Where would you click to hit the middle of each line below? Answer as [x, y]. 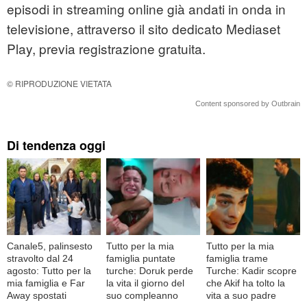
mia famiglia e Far [46, 283]
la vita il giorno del [146, 283]
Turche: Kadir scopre [251, 270]
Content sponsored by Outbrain [248, 104]
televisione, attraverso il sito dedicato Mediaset [144, 29]
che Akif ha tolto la [245, 283]
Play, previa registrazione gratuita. [106, 49]
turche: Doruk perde [150, 270]
